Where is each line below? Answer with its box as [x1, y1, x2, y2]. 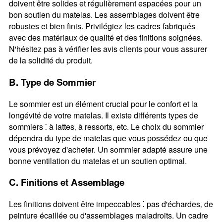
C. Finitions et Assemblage [8, 175, 124, 189]
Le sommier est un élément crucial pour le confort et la [8, 98, 198, 110]
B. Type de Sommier [8, 75, 96, 89]
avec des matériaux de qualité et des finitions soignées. [8, 32, 203, 44]
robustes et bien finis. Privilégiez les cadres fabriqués [8, 20, 195, 32]
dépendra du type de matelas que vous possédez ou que [8, 132, 208, 144]
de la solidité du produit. [8, 55, 93, 66]
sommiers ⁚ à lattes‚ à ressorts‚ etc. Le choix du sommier [8, 120, 204, 132]
